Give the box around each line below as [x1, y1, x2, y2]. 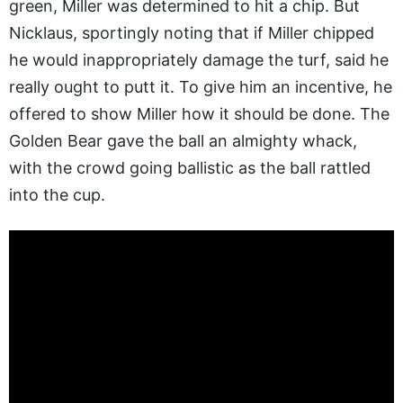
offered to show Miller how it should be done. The [9, 104, 390, 124]
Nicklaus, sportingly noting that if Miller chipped [9, 23, 374, 43]
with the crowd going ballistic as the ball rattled [9, 158, 371, 178]
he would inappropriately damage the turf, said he [9, 50, 389, 70]
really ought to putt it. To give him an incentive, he [9, 77, 392, 97]
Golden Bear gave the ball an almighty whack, [9, 131, 357, 151]
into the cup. [9, 185, 119, 205]
